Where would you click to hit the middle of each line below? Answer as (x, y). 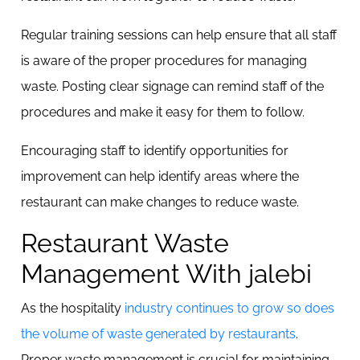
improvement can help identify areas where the (160, 176)
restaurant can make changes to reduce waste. (160, 202)
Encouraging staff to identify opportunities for (155, 151)
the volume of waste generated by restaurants (158, 334)
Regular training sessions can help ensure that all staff (179, 35)
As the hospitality (73, 308)
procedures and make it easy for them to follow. (164, 112)
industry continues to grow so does (229, 308)
